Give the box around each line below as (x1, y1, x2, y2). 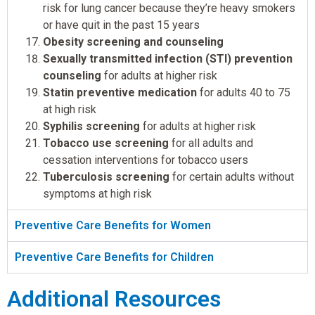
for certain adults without (169, 170, 294, 184)
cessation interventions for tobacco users (43, 153, 248, 167)
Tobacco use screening (43, 136, 169, 150)
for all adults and (169, 136, 253, 150)
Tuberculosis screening (43, 170, 169, 184)
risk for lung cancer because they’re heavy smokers (43, 1, 295, 15)
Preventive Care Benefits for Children (15, 250, 214, 264)
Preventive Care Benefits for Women (15, 219, 211, 233)
